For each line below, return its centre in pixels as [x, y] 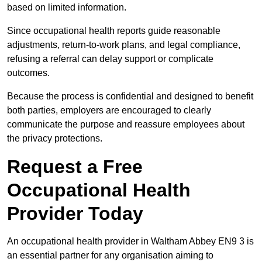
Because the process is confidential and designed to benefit [130, 96]
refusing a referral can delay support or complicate [110, 59]
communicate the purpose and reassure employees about [126, 125]
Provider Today [75, 214]
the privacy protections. [55, 139]
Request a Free [75, 167]
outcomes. [28, 73]
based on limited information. [67, 8]
